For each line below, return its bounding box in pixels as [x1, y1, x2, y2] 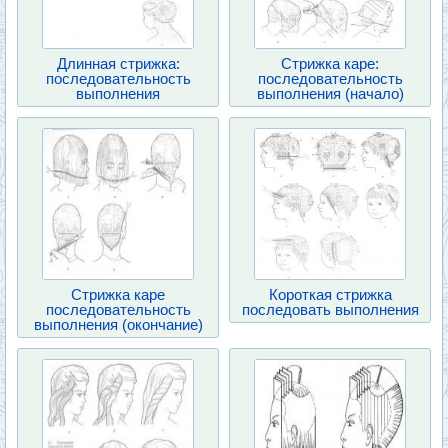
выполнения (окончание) [33, 316, 203, 333]
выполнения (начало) [256, 85, 404, 102]
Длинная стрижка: [56, 55, 180, 72]
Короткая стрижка [268, 286, 392, 303]
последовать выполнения [241, 301, 419, 318]
